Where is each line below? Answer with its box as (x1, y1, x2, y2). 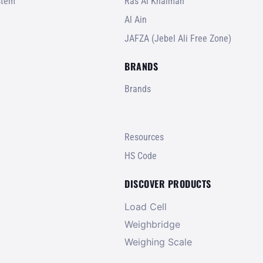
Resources (124, 131, 164, 143)
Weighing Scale (124, 235, 192, 248)
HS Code (124, 150, 157, 161)
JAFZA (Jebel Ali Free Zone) (124, 32, 231, 44)
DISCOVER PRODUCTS (124, 176, 211, 191)
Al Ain (124, 14, 147, 25)
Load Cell (124, 200, 167, 213)
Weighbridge (124, 218, 180, 230)
